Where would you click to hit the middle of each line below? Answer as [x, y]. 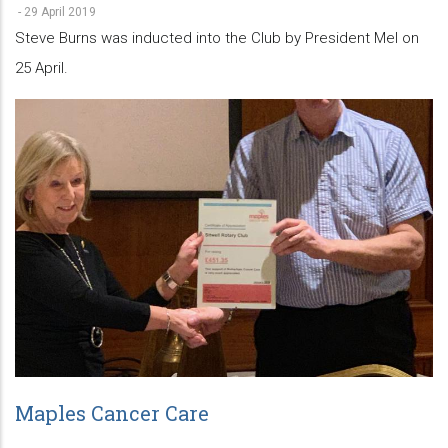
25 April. [41, 67]
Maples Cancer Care [112, 413]
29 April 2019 [60, 11]
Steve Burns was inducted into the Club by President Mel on [217, 37]
